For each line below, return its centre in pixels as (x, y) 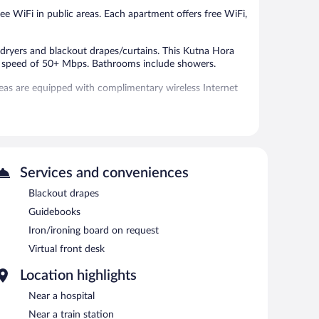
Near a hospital (62, 296)
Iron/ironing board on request (94, 230)
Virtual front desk (67, 249)
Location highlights (78, 275)
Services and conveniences (104, 173)
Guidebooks (54, 212)
